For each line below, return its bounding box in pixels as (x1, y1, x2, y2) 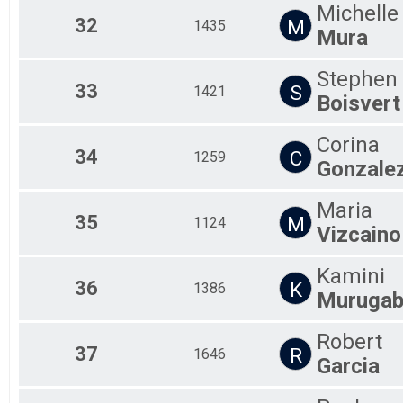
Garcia (317, 353, 380, 379)
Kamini (317, 263, 385, 289)
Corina (317, 131, 380, 157)
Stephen (317, 66, 398, 92)
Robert (317, 328, 382, 354)
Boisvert (317, 90, 400, 116)
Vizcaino (317, 221, 401, 247)
